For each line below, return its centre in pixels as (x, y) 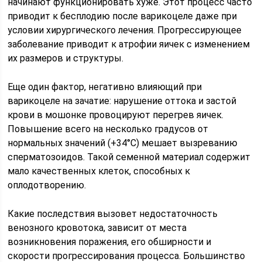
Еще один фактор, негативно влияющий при (105, 87)
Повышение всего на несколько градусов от (108, 129)
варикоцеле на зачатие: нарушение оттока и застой (122, 101)
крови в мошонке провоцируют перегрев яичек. (116, 115)
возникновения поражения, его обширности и (110, 242)
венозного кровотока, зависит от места (97, 228)
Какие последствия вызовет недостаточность (113, 214)
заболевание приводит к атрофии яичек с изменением (129, 44)
